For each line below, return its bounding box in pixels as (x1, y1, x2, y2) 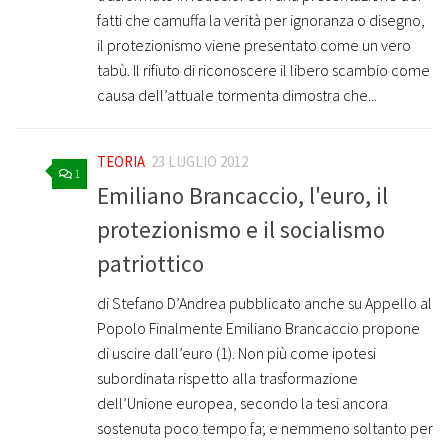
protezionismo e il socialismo (97, 214, 385, 244)
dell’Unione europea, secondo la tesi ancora (97, 392, 388, 413)
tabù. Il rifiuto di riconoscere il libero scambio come (97, 60, 430, 81)
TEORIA (97, 152, 145, 172)
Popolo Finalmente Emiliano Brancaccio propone (97, 317, 420, 338)
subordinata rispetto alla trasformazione (97, 367, 358, 388)
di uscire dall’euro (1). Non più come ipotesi (97, 342, 376, 363)
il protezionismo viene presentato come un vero (97, 35, 411, 56)
